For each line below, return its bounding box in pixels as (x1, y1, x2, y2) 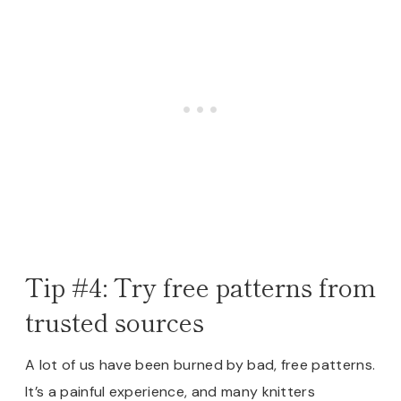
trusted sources (25, 303, 210, 340)
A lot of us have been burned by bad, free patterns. (25, 355, 376, 375)
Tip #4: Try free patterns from (25, 269, 376, 305)
